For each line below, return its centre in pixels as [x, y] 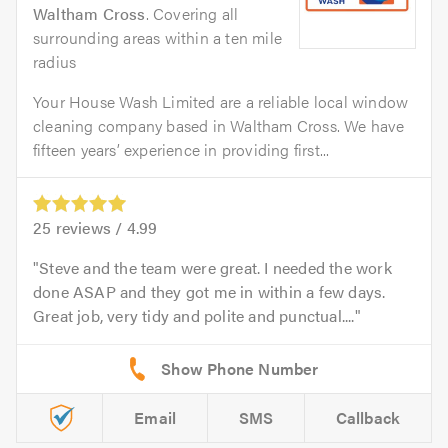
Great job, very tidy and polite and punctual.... [194, 316]
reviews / [89, 228]
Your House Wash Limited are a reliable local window [221, 102]
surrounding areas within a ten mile [157, 38]
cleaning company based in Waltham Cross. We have [219, 126]
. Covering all [192, 14]
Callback [368, 418]
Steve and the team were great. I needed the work [215, 268]
